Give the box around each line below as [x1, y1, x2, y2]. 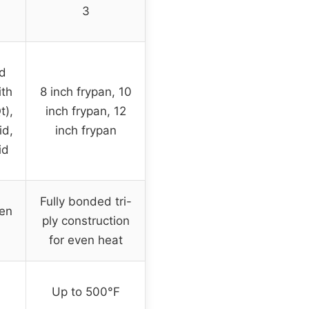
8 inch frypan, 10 [39, 85, 132, 99]
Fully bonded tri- [39, 195, 132, 209]
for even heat [48, 233, 123, 248]
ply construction [41, 214, 130, 228]
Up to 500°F [51, 285, 120, 299]
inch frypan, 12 [45, 104, 126, 119]
